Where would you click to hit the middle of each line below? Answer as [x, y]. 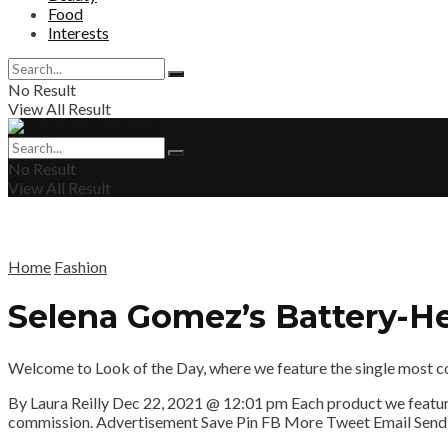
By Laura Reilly [60, 402]
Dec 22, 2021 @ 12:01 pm [200, 402]
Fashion [80, 266]
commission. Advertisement [104, 421]
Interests [78, 32]
